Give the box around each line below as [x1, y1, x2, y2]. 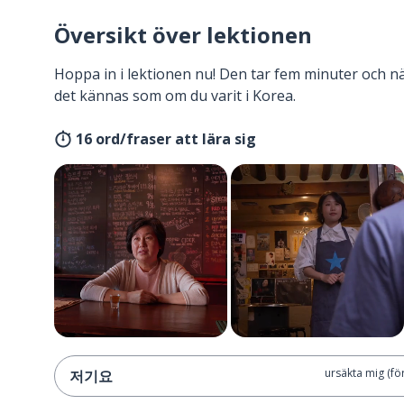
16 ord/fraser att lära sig [76, 129, 256, 149]
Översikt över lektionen [54, 20, 312, 50]
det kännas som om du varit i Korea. [54, 86, 296, 106]
